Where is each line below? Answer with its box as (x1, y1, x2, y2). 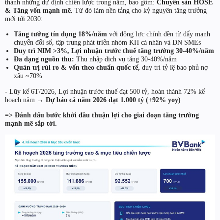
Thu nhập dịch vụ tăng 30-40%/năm (74, 55, 177, 63)
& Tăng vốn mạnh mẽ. (5, 6, 73, 15)
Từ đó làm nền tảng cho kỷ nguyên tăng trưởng (73, 6, 207, 15)
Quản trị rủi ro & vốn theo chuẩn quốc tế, (13, 63, 140, 72)
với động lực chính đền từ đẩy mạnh (107, 30, 210, 38)
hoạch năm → (5, 95, 46, 104)
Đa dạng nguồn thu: (13, 55, 74, 63)
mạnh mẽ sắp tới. (5, 119, 57, 127)
